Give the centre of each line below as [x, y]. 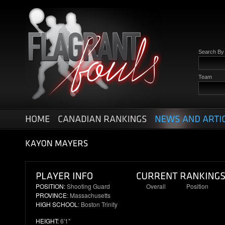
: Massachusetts [89, 195]
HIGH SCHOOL [57, 204]
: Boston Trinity [98, 204]
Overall [156, 186]
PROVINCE [51, 195]
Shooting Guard [88, 186]
